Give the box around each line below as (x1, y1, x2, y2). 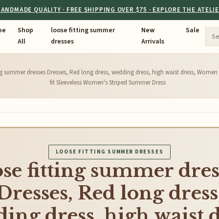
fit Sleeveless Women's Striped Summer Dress (49, 78, 166, 87)
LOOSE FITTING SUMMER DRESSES (55, 148, 164, 155)
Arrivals (141, 37, 164, 46)
